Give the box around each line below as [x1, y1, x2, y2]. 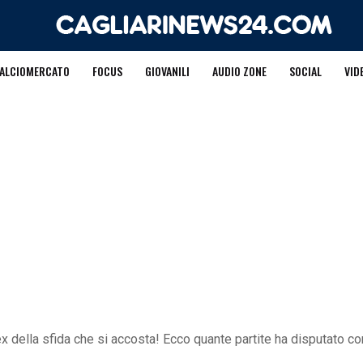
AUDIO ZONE [211, 62, 267, 79]
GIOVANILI [144, 62, 190, 79]
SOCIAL [288, 62, 322, 79]
